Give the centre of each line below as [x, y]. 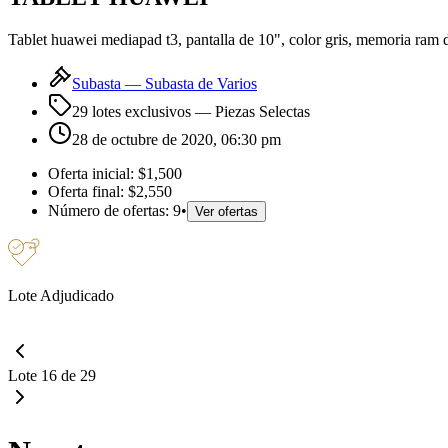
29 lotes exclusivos [131, 111]
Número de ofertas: [110, 210]
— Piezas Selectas [250, 111]
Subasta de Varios [201, 83]
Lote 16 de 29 [52, 375]
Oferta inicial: [93, 173]
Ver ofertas [226, 211]
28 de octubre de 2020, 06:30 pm [176, 139]
